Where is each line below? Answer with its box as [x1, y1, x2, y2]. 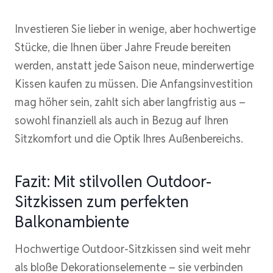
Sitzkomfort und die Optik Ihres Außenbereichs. [15, 131, 243, 146]
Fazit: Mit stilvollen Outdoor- [15, 171, 211, 192]
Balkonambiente [15, 211, 129, 232]
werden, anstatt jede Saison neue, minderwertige [15, 58, 254, 73]
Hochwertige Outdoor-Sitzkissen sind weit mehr [15, 241, 250, 256]
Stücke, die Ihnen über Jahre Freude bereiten [15, 40, 231, 54]
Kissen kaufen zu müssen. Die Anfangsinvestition [15, 76, 253, 91]
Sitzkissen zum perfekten [15, 191, 189, 212]
